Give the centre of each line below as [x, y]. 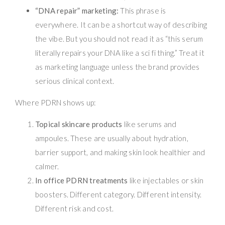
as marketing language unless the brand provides [118, 67]
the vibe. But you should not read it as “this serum [119, 38]
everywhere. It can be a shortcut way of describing [121, 24]
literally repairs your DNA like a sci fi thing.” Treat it [120, 52]
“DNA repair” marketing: [77, 10]
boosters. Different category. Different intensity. [119, 194]
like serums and [149, 124]
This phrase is [142, 10]
